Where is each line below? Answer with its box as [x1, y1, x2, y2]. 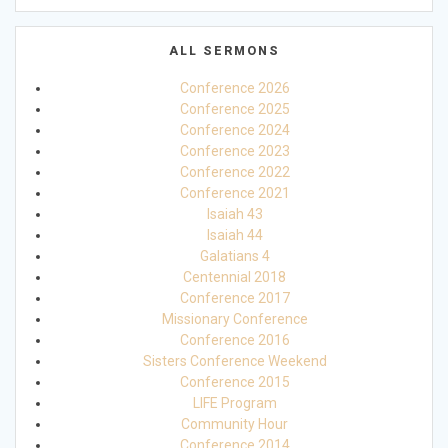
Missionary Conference [161, 311, 308, 328]
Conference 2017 [179, 290, 290, 307]
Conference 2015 [179, 374, 290, 391]
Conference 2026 [179, 80, 290, 97]
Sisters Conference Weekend [142, 353, 327, 370]
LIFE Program [192, 395, 277, 412]
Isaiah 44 [206, 227, 263, 244]
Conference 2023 [179, 143, 290, 160]
